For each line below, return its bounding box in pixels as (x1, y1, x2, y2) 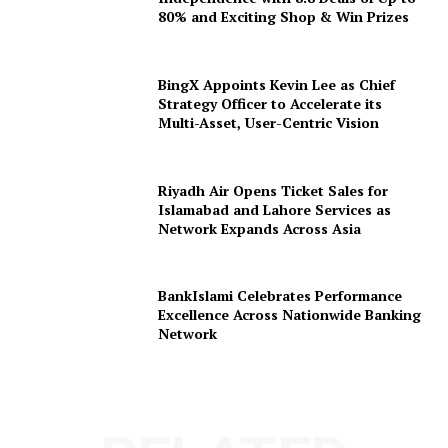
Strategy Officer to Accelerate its (158, 93, 383, 113)
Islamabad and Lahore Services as (158, 199, 392, 219)
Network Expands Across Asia (158, 218, 362, 238)
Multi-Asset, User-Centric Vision (158, 112, 380, 132)
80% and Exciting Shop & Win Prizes (158, 7, 410, 27)
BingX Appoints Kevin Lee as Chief (158, 74, 396, 94)
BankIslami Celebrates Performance (158, 286, 403, 306)
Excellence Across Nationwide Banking (158, 305, 422, 325)
